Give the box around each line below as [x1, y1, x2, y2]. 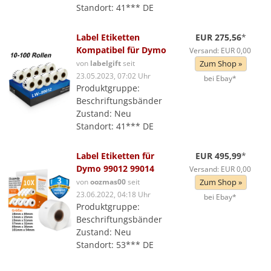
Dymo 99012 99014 [76, 163, 154, 174]
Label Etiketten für [76, 150, 154, 162]
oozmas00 [90, 177, 126, 186]
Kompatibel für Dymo [76, 44, 166, 56]
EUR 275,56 [195, 31, 242, 43]
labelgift [90, 58, 121, 68]
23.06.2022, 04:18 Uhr [76, 189, 151, 199]
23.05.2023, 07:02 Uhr [76, 71, 151, 80]
